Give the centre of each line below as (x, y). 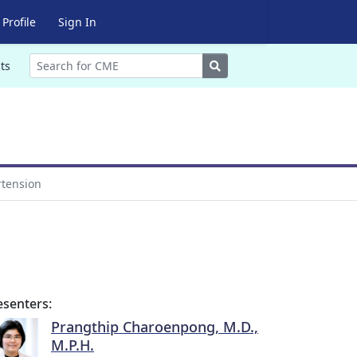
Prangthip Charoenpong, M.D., (155, 327)
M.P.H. (73, 345)
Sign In (77, 22)
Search (238, 65)
